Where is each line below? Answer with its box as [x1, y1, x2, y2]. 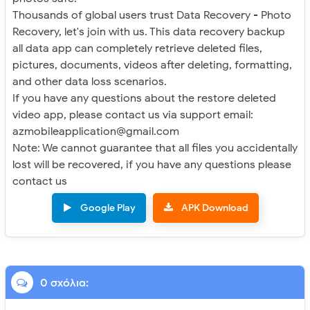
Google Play [80, 201, 136, 214]
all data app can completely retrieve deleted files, [12, 41, 262, 55]
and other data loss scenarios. [12, 74, 167, 89]
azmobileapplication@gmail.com [12, 124, 179, 138]
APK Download [181, 201, 248, 214]
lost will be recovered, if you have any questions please [12, 157, 291, 172]
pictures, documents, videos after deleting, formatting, [12, 57, 292, 72]
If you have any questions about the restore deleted [12, 91, 276, 105]
